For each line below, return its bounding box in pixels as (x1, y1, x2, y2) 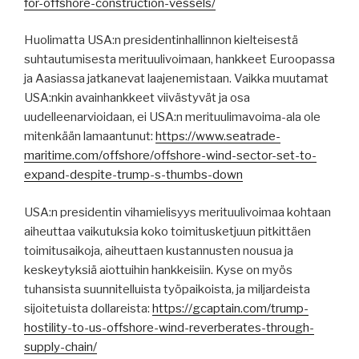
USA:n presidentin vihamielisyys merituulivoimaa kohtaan (24, 204, 331, 220)
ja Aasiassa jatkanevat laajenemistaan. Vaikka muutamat (24, 71, 329, 87)
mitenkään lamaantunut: (24, 129, 155, 144)
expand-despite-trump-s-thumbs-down (24, 167, 243, 183)
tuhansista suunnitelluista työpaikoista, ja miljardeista (24, 281, 310, 296)
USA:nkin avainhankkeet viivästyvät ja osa (24, 91, 250, 106)
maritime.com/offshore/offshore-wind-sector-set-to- (24, 148, 317, 163)
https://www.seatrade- (155, 129, 280, 144)
